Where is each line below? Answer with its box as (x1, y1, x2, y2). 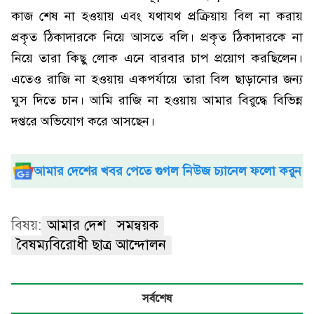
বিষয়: (11, 217, 41, 234)
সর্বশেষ (142, 292, 172, 306)
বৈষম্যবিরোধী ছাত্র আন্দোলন (17, 236, 166, 254)
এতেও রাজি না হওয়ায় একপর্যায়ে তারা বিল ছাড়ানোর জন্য (11, 71, 303, 87)
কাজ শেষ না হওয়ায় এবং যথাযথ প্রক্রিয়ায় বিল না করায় (11, 8, 303, 24)
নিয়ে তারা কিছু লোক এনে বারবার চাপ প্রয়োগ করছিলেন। (11, 50, 303, 66)
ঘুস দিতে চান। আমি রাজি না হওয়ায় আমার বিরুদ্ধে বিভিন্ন (11, 93, 303, 108)
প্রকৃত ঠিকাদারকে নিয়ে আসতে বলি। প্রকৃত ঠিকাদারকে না (11, 29, 303, 45)
